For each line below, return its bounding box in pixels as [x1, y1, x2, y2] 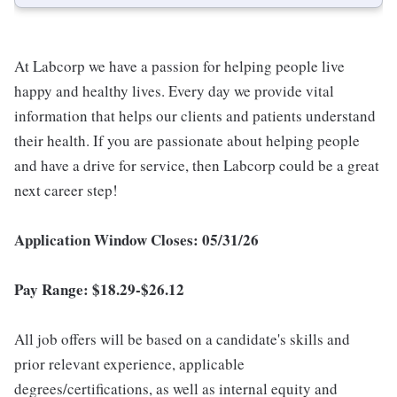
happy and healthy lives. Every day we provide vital [14, 81, 334, 102]
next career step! [14, 180, 118, 201]
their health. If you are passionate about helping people [14, 130, 360, 152]
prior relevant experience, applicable [14, 354, 245, 375]
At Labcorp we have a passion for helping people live [14, 56, 345, 77]
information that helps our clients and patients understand [14, 105, 376, 127]
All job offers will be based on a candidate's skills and [14, 329, 350, 350]
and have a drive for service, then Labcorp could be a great [14, 155, 379, 176]
